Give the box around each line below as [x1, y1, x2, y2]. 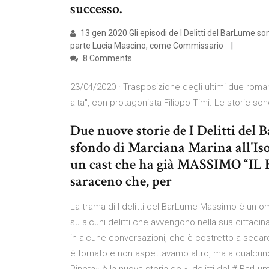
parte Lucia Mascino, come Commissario [70, 41, 225, 50]
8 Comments [81, 53, 132, 63]
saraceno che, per [70, 172, 175, 190]
